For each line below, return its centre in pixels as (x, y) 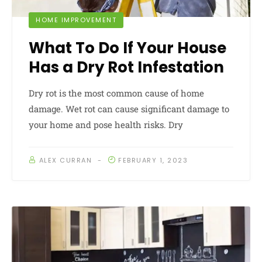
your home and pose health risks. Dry (106, 125)
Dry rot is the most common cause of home (116, 93)
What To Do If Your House (127, 48)
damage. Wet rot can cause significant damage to (129, 109)
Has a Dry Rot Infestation (126, 68)
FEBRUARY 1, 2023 (153, 161)
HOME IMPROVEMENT (76, 20)
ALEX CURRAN (65, 161)
